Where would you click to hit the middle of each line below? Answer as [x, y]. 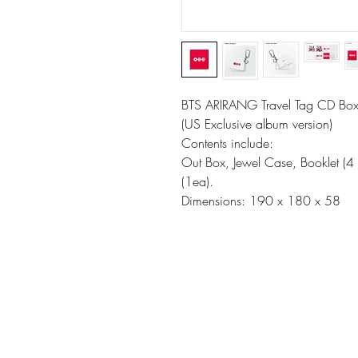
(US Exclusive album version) [257, 123]
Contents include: [227, 143]
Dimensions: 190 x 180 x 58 [261, 200]
